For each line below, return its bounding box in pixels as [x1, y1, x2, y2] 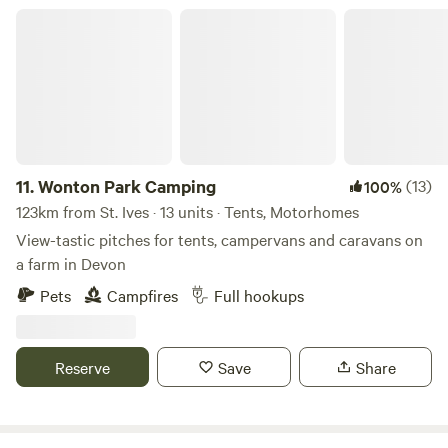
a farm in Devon [16, 252, 126, 274]
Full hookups [214, 284, 304, 306]
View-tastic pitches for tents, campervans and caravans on [16, 228, 423, 250]
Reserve [55, 356, 111, 378]
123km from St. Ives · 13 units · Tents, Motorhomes [16, 200, 359, 222]
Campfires [107, 284, 178, 306]
